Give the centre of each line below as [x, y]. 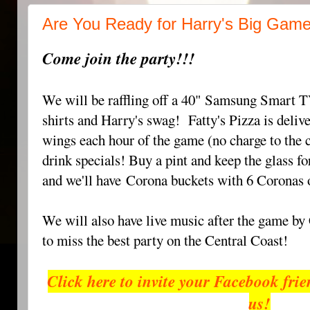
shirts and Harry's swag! [115, 120]
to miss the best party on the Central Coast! [169, 240]
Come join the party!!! [118, 58]
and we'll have [84, 180]
